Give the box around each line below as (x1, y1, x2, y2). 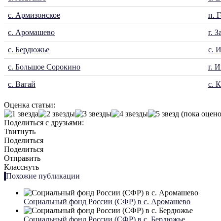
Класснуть (4, 163, 39, 172)
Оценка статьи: (4, 101, 55, 110)
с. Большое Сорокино (8, 63, 80, 72)
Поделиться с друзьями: (4, 118, 84, 127)
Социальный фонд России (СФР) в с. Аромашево (24, 197, 190, 206)
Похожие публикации (6, 172, 80, 181)
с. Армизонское (8, 11, 60, 20)
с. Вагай (8, 80, 36, 89)
